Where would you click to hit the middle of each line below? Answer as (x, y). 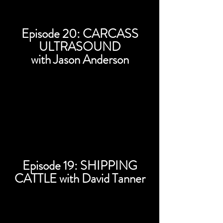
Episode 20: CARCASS (80, 34)
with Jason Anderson (80, 60)
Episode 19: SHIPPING (80, 166)
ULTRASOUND (80, 47)
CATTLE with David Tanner (80, 179)
